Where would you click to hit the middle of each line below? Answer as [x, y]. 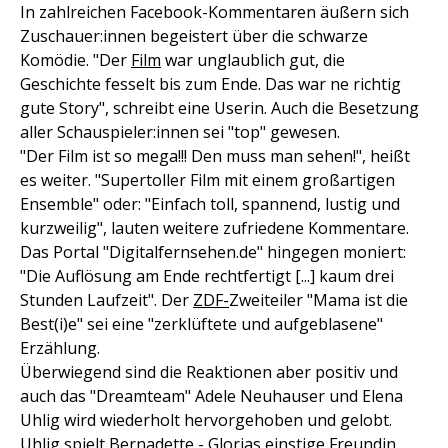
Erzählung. [60, 348]
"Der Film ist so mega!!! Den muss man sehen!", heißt [215, 156]
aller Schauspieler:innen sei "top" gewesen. [180, 132]
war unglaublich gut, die [253, 60]
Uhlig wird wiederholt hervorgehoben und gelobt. [206, 420]
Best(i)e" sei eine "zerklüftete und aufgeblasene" [201, 324]
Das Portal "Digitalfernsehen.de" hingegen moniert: [213, 252]
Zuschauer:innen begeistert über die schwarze [194, 36]
